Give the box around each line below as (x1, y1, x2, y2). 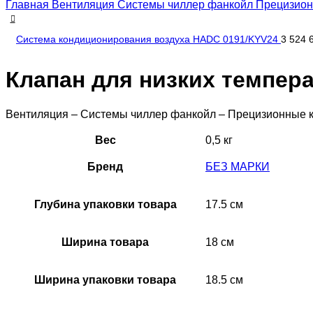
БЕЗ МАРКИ (205, 160, 270, 173)
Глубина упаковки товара (34, 198, 177, 210)
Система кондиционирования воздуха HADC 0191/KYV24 (16, 34, 281, 45)
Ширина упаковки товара (34, 273, 176, 286)
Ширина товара (61, 235, 149, 248)
